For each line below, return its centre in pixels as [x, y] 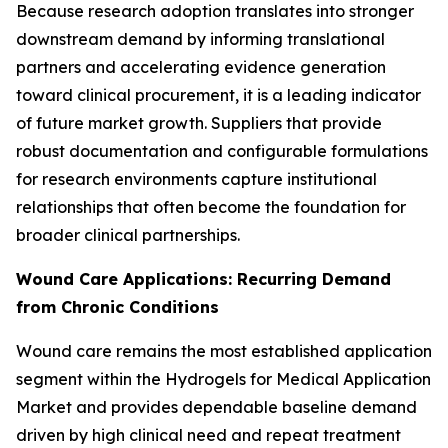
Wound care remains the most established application [224, 350]
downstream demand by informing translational [200, 38]
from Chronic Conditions [117, 306]
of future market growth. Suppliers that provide [199, 122]
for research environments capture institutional [196, 178]
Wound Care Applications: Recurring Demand [203, 278]
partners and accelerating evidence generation [201, 66]
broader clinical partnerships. [128, 234]
